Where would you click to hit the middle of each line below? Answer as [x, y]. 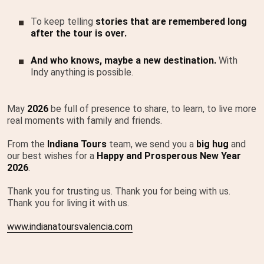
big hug [214, 144]
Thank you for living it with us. [68, 203]
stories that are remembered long [171, 21]
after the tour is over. [79, 33]
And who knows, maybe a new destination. [123, 60]
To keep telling [63, 21]
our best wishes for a [52, 156]
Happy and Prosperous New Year [169, 156]
